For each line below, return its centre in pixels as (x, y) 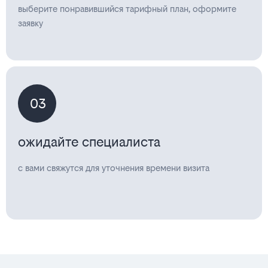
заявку (31, 23)
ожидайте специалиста (89, 142)
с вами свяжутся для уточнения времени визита (114, 168)
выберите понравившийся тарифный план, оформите (127, 9)
